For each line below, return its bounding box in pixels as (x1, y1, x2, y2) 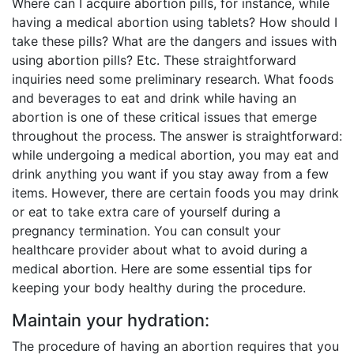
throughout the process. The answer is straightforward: (12, 128, 342, 145)
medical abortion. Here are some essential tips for (12, 261, 312, 277)
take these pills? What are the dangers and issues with (12, 33, 337, 50)
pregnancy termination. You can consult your (12, 223, 281, 239)
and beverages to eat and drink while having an (12, 90, 296, 107)
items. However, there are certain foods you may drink (12, 185, 339, 201)
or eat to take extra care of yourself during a (12, 204, 281, 220)
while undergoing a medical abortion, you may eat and (12, 147, 339, 164)
